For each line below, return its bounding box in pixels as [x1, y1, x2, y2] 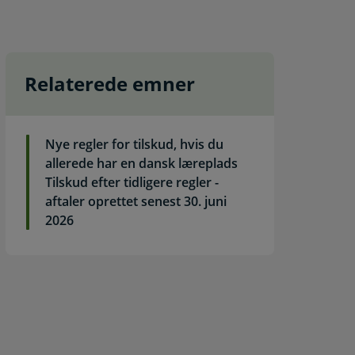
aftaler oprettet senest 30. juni [45, 193, 227, 210]
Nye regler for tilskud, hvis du [45, 136, 224, 153]
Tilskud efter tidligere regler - [45, 174, 219, 191]
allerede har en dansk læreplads [45, 155, 239, 172]
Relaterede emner [25, 71, 196, 97]
